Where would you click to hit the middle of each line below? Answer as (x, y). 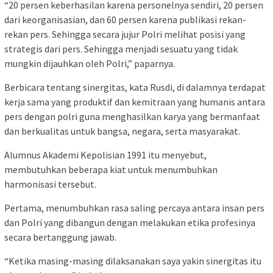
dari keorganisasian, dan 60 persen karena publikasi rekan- (125, 20)
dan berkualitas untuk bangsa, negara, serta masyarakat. (122, 131)
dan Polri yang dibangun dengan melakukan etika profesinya (130, 223)
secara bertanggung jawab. (60, 237)
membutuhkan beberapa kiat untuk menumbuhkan (111, 170)
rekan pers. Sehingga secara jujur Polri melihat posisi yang (125, 34)
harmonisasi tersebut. (50, 184)
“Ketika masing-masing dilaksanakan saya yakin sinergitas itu (133, 261)
